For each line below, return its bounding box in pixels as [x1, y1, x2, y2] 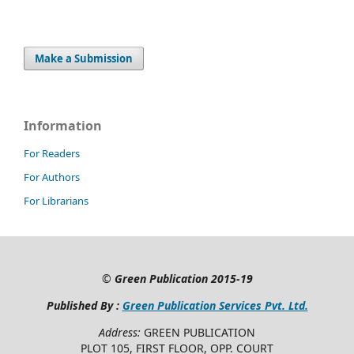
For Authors [24, 169, 80, 184]
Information [24, 116, 102, 134]
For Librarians [24, 193, 88, 208]
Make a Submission [35, 51, 134, 66]
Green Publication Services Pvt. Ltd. [122, 297, 308, 313]
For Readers [24, 145, 80, 160]
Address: [99, 324, 144, 340]
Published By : [46, 297, 122, 313]
